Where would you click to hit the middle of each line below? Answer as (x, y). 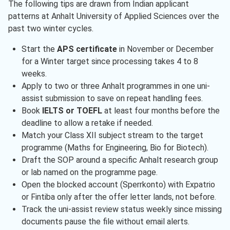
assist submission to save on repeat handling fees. (112, 99)
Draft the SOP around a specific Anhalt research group (120, 160)
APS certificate (87, 49)
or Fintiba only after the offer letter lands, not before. (119, 197)
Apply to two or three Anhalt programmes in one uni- (116, 86)
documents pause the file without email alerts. (105, 222)
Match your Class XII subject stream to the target (112, 136)
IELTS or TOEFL (72, 111)
